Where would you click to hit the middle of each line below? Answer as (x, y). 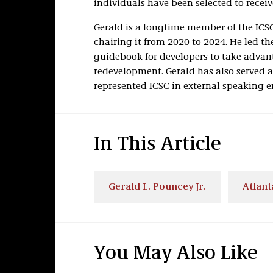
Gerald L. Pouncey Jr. (157, 187)
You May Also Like (175, 254)
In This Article (157, 145)
